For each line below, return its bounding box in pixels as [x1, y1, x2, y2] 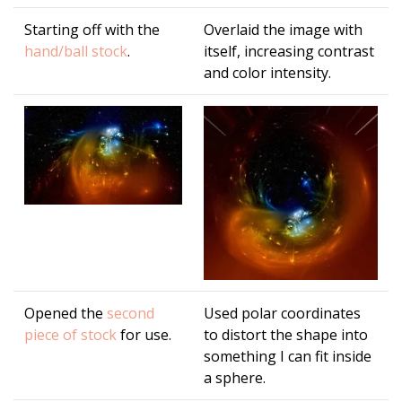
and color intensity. [204, 63, 331, 83]
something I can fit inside [204, 346, 371, 367]
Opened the [24, 303, 107, 324]
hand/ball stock [24, 41, 127, 62]
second [107, 303, 154, 324]
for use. [117, 325, 171, 345]
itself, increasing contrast [204, 41, 374, 62]
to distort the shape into [204, 325, 368, 345]
